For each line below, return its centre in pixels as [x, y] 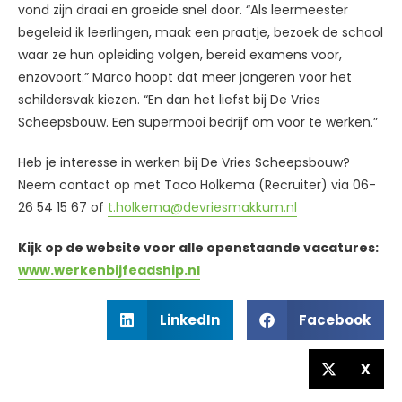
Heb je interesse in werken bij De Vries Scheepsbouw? [184, 163]
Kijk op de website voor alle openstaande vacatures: [198, 248]
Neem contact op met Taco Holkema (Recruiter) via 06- [197, 185]
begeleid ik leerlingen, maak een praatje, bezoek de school [201, 33]
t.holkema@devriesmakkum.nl [202, 208]
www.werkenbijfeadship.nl [109, 271]
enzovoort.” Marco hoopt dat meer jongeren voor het [185, 78]
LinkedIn [189, 320]
